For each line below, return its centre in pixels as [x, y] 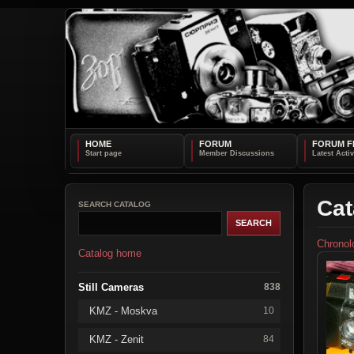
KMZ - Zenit [117, 339]
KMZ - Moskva [123, 311]
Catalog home [110, 253]
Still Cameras [111, 287]
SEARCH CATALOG [115, 204]
